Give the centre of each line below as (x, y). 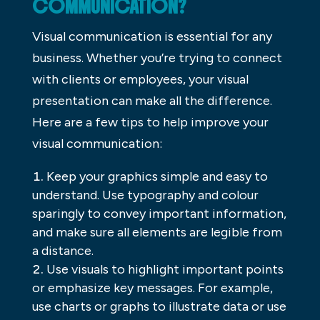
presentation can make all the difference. (152, 101)
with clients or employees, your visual (140, 80)
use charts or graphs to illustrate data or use (159, 307)
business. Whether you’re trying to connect (157, 58)
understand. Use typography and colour (145, 195)
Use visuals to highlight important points (165, 270)
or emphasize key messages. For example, (152, 288)
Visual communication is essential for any (152, 37)
